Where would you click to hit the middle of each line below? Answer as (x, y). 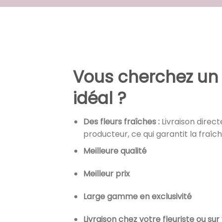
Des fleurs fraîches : (121, 121)
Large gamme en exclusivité (137, 196)
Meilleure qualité (115, 151)
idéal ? (100, 98)
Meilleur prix (106, 174)
